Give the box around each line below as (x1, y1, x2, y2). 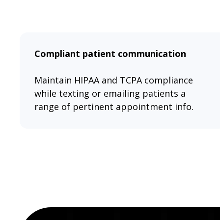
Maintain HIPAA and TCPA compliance (34, 74, 193, 86)
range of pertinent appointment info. (34, 101, 194, 113)
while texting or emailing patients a (34, 87, 186, 100)
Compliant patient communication (34, 48, 187, 60)
